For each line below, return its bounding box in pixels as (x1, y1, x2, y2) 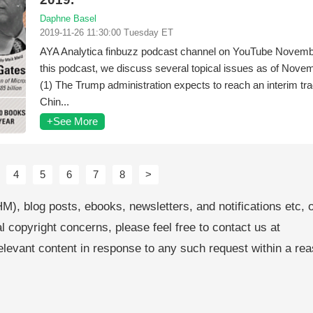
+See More (47, 115, 98, 127)
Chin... (40, 96, 69, 108)
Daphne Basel (40, 13, 96, 24)
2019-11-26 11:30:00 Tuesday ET (40, 27, 173, 38)
